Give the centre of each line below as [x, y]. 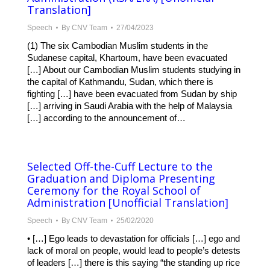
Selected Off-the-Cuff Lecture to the [120, 167]
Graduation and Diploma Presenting [121, 179]
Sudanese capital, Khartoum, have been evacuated [127, 58]
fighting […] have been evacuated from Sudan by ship [132, 94]
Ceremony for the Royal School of [114, 191]
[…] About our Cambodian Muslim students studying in [134, 70]
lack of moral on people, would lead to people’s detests [134, 251]
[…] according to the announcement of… [106, 118]
